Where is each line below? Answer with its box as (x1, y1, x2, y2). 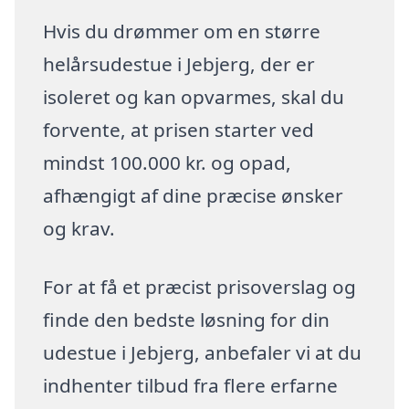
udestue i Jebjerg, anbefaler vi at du (43, 340, 362, 366)
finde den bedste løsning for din (43, 307, 330, 333)
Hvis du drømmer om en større (43, 18, 321, 45)
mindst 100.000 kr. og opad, (43, 150, 292, 176)
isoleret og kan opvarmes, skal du (43, 84, 345, 110)
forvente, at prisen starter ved (43, 117, 315, 143)
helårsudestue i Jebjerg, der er (43, 51, 316, 78)
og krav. (43, 215, 116, 242)
